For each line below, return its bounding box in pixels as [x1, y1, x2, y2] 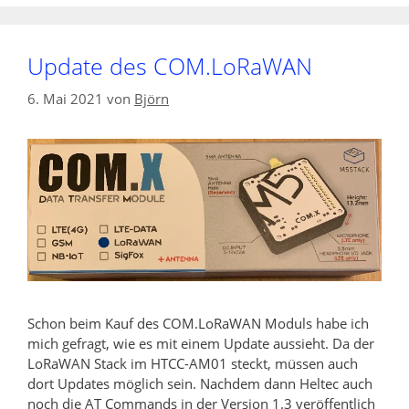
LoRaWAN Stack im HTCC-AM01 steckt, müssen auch [27, 353, 358, 372]
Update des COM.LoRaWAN [27, 50, 312, 82]
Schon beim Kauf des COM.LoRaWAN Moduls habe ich [27, 313, 369, 332]
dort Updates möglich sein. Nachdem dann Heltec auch [27, 373, 372, 393]
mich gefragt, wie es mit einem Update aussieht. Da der [27, 333, 374, 352]
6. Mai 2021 [27, 89, 103, 108]
